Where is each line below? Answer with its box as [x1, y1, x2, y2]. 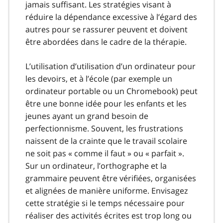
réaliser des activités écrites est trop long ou [25, 210, 192, 221]
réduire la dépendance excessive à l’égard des [25, 11, 197, 22]
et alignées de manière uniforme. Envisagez [25, 185, 188, 196]
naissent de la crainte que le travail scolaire [25, 135, 187, 146]
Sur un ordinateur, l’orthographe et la [25, 160, 167, 171]
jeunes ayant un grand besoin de [25, 110, 148, 121]
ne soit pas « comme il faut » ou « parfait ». [25, 147, 184, 159]
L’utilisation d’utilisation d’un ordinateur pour [25, 60, 196, 72]
